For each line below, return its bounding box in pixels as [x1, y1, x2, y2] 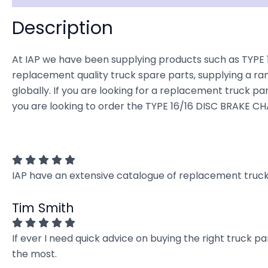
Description [12, 16, 113, 41]
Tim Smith [12, 199, 74, 217]
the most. [12, 247, 57, 261]
